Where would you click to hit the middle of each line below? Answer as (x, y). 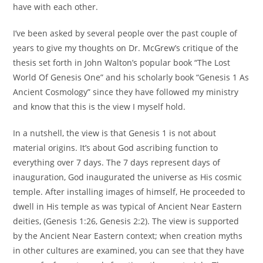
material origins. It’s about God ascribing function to (116, 148)
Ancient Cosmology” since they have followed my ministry (126, 92)
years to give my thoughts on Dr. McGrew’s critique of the (126, 48)
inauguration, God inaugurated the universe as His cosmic (128, 177)
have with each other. (56, 7)
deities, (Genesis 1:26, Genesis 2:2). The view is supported (126, 221)
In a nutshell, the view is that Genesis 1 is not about (115, 133)
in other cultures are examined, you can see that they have (129, 251)
